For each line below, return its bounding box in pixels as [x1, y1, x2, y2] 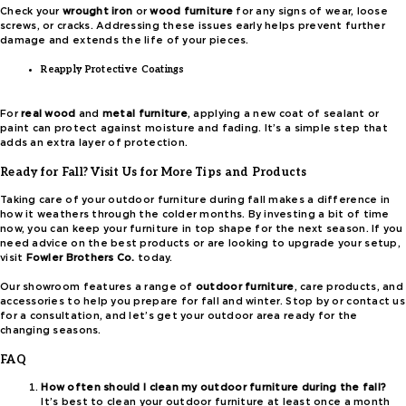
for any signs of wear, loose [233, 5, 388, 18]
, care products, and [294, 280, 403, 293]
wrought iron [62, 5, 133, 18]
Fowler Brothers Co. [25, 251, 135, 264]
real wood [21, 107, 76, 120]
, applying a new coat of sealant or [187, 107, 380, 120]
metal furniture [101, 107, 188, 120]
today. [134, 251, 173, 264]
